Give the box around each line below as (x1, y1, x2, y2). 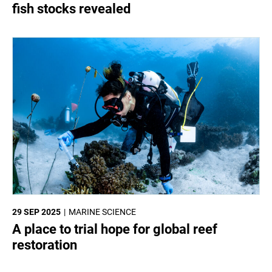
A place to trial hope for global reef (12, 221, 217, 237)
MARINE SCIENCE (69, 206, 136, 217)
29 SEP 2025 (12, 206, 61, 217)
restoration (12, 237, 77, 253)
